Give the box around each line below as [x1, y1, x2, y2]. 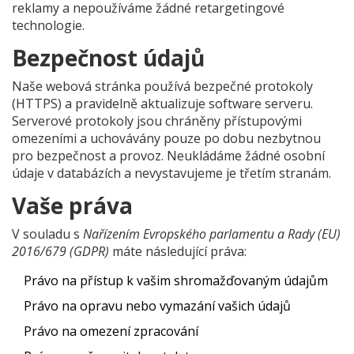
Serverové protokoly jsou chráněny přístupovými [12, 112, 302, 130]
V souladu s [12, 225, 83, 243]
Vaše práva [12, 190, 133, 220]
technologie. [12, 17, 85, 34]
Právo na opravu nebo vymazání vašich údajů [24, 297, 291, 314]
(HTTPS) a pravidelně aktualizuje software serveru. [12, 95, 313, 112]
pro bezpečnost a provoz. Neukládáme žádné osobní [12, 147, 325, 164]
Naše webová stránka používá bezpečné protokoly [12, 77, 313, 95]
